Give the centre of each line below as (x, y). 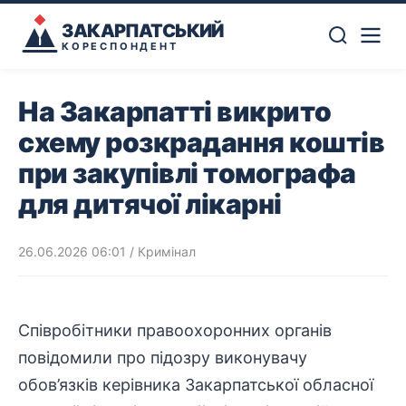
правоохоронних (203, 330)
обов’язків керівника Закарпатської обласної (196, 385)
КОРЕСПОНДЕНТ (120, 46)
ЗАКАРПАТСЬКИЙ (143, 30)
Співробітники (77, 330)
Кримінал (167, 251)
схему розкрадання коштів (201, 142)
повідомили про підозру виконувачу (163, 358)
